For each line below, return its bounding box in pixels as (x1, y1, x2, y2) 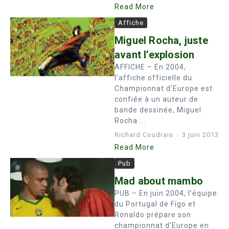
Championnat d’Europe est (114, 84, 213, 93)
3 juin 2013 (182, 131, 219, 139)
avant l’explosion (114, 49, 195, 61)
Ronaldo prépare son (114, 211, 191, 219)
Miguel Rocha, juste (114, 34, 208, 47)
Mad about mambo (114, 175, 203, 187)
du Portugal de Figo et (114, 200, 196, 208)
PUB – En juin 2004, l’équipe (114, 189, 217, 197)
